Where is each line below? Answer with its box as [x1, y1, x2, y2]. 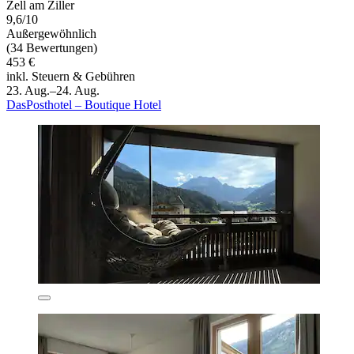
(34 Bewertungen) [6, 41, 97, 55]
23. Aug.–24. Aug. [6, 84, 100, 98]
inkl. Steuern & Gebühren [6, 70, 135, 84]
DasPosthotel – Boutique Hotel [6, 98, 161, 112]
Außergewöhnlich [6, 27, 96, 41]
